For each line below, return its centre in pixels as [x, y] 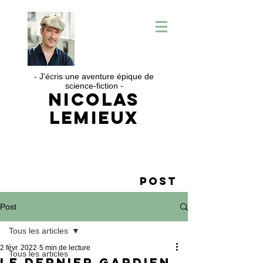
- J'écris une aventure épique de [94, 76]
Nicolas [94, 100]
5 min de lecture [65, 248]
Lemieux [94, 118]
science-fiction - [94, 86]
